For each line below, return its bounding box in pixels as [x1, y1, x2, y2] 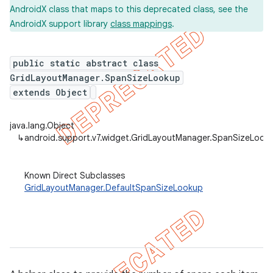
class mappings [110, 18, 172, 29]
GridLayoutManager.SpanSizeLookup [10, 72, 180, 83]
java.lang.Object [10, 120, 74, 131]
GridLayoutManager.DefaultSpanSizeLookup [24, 182, 203, 193]
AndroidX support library [10, 18, 110, 29]
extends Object [13, 87, 87, 98]
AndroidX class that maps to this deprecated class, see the [10, 4, 248, 15]
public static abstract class [13, 57, 158, 69]
